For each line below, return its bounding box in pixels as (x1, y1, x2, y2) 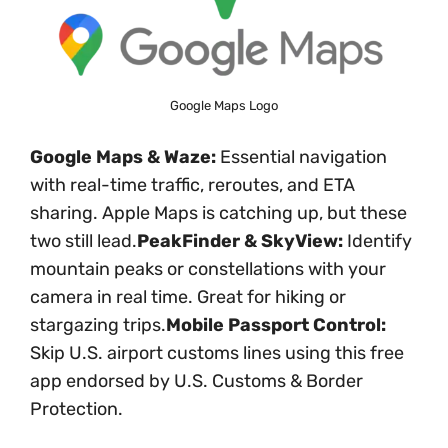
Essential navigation (216, 146, 387, 169)
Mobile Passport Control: (166, 314, 386, 337)
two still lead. (30, 230, 137, 253)
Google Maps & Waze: (30, 146, 216, 169)
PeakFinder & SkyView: (137, 230, 343, 253)
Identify (343, 230, 412, 253)
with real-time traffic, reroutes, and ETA (30, 174, 355, 197)
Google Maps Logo (170, 98, 278, 114)
